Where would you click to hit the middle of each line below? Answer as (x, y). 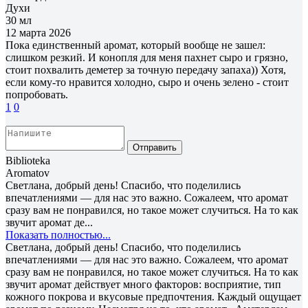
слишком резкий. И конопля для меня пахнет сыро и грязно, (147, 57)
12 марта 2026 (38, 32)
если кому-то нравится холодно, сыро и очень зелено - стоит (147, 82)
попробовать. (37, 94)
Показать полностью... (58, 234)
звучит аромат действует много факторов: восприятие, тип (143, 284)
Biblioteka (28, 160)
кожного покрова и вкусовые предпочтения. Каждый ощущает (153, 296)
